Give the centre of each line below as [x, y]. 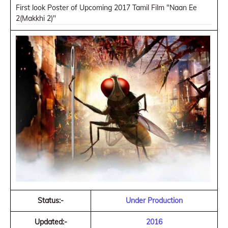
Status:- [51, 201]
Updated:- [51, 222]
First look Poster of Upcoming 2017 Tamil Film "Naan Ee [106, 8]
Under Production [154, 201]
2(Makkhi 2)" [36, 18]
